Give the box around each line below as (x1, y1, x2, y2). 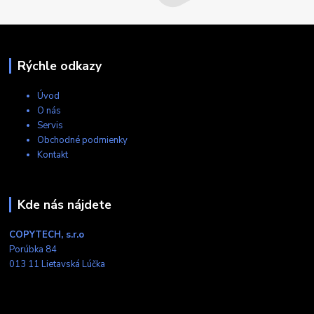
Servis (37, 118, 64, 132)
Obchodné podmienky (37, 133, 128, 146)
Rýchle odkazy (17, 57, 102, 74)
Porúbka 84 (9, 243, 57, 256)
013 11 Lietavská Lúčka (9, 257, 106, 271)
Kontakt (37, 148, 69, 161)
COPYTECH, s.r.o (9, 228, 85, 241)
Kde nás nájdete (17, 196, 111, 213)
